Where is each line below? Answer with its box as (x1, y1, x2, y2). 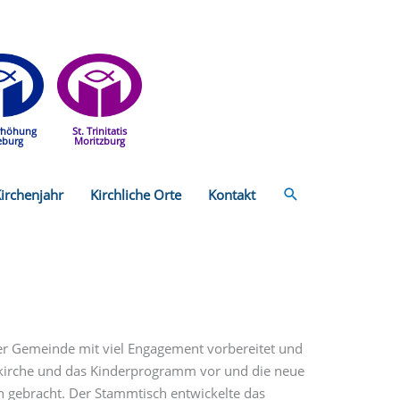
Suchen (281, 181, 342, 206)
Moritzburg (73, 134, 125, 148)
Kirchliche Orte (90, 185, 181, 204)
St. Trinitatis (71, 124, 127, 138)
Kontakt (208, 185, 255, 204)
